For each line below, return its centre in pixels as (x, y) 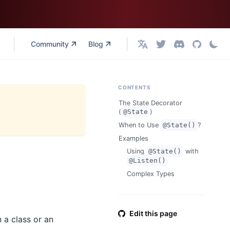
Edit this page (153, 213)
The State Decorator (150, 103)
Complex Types (151, 174)
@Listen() (147, 160)
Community (50, 44)
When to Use (140, 125)
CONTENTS (135, 87)
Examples (133, 138)
